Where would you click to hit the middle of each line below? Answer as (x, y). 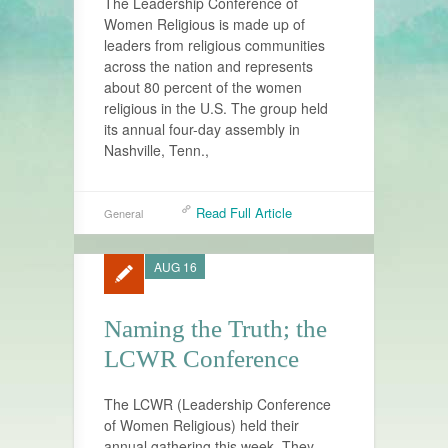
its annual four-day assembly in (202, 129)
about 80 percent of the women (203, 87)
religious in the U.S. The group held (216, 108)
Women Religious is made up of (204, 24)
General (123, 213)
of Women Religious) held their (201, 425)
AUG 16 (175, 266)
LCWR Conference (201, 358)
